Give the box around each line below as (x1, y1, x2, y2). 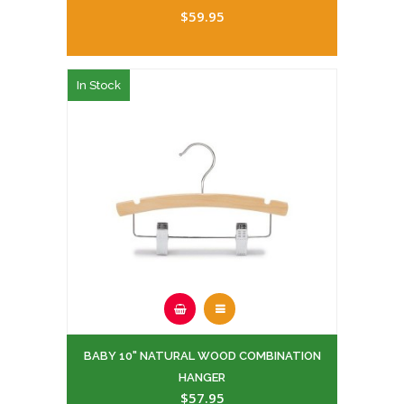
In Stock (77, 78, 121, 93)
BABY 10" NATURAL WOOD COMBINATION (83, 349, 321, 363)
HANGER (179, 371, 225, 385)
